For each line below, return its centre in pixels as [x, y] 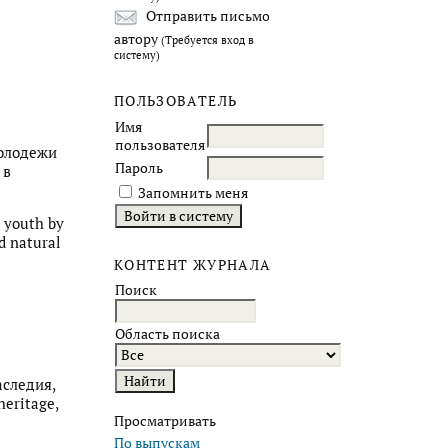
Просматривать [165, 421]
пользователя [160, 144]
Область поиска [167, 334]
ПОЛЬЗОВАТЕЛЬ [176, 100]
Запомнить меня [193, 192]
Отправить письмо [206, 16]
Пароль [139, 167]
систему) [137, 54]
